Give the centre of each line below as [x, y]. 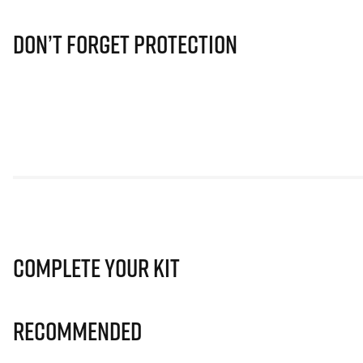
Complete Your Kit [96, 268]
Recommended [77, 331]
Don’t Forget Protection [125, 44]
